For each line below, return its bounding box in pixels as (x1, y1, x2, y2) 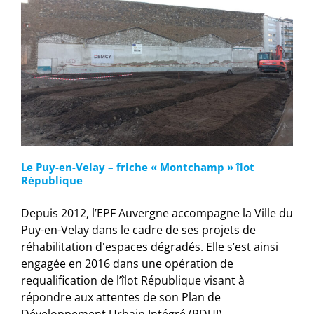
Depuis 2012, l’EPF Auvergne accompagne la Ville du (21, 205, 293, 221)
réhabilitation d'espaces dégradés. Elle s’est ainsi (21, 239, 278, 255)
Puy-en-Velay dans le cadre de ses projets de (21, 222, 256, 238)
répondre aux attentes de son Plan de (21, 289, 221, 306)
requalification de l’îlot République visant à (21, 273, 245, 289)
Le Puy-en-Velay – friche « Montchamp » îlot (21, 160, 254, 175)
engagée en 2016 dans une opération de (21, 256, 233, 272)
